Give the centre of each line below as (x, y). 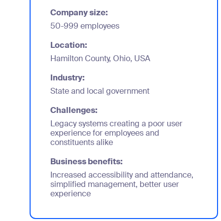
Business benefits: (87, 162)
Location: (69, 45)
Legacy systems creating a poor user (116, 124)
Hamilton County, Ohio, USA (100, 58)
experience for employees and (105, 133)
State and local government (100, 91)
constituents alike (82, 142)
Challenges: (74, 110)
